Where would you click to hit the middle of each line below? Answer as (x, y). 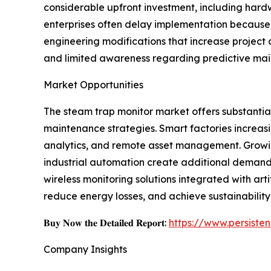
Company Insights (85, 250)
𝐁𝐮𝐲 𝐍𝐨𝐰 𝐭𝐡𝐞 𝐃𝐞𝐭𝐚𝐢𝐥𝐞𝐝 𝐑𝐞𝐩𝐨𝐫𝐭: (106, 223)
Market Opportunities (93, 85)
